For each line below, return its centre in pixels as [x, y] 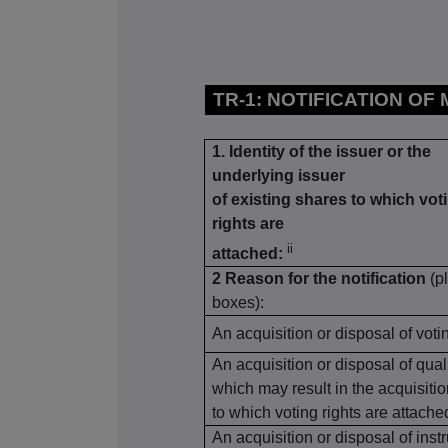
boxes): [238, 303]
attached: [248, 254]
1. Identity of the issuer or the [322, 152]
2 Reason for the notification [321, 279]
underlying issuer [279, 176]
